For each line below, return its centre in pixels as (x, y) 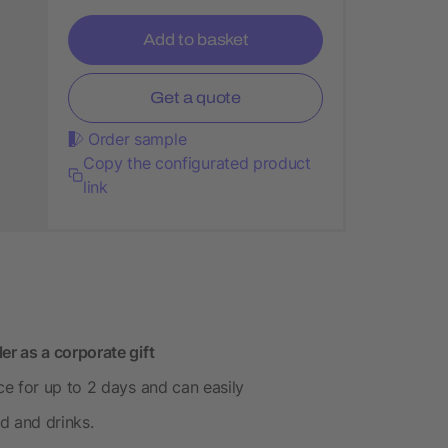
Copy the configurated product (196, 162)
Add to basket (195, 39)
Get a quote (195, 97)
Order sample (137, 138)
